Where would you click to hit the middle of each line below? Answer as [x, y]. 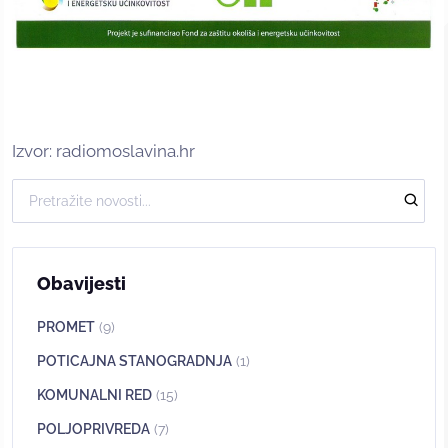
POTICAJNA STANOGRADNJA [134, 360]
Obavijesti [81, 283]
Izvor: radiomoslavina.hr [103, 150]
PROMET [66, 326]
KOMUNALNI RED [94, 394]
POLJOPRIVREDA [93, 428]
